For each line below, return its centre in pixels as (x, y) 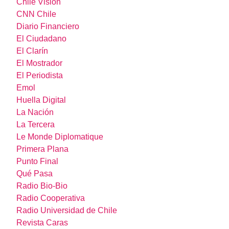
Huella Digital (41, 100)
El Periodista (40, 76)
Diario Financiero (48, 27)
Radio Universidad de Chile (67, 211)
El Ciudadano (42, 39)
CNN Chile (37, 14)
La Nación (35, 112)
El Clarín (32, 51)
